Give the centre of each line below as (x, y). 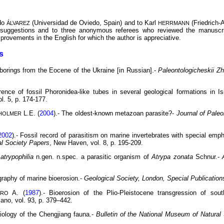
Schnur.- (207, 156)
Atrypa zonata (172, 156)
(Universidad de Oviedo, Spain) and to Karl (94, 22)
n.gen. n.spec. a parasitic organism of (92, 156)
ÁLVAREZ (18, 23)
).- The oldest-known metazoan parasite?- (115, 113)
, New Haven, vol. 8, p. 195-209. (96, 142)
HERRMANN (173, 23)
